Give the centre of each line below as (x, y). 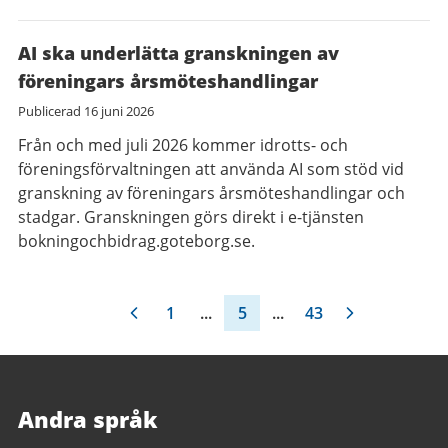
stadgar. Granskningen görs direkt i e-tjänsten (191, 217)
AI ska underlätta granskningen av (178, 53)
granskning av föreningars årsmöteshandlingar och (211, 193)
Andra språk (88, 419)
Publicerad (51, 111)
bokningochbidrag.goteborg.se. (136, 241)
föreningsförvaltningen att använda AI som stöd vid (211, 169)
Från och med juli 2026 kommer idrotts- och (183, 145)
